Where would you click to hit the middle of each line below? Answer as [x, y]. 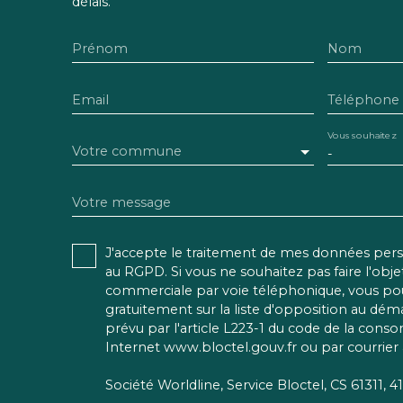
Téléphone [363, 100]
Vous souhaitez [361, 136]
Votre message [121, 203]
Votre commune [127, 152]
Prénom [100, 49]
